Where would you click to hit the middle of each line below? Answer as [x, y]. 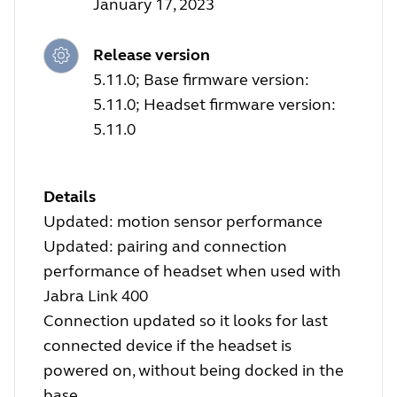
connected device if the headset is [167, 346]
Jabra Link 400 [96, 296]
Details [70, 197]
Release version [152, 55]
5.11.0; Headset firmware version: [214, 105]
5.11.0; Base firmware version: [201, 80]
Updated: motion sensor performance [183, 222]
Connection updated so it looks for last [186, 321]
